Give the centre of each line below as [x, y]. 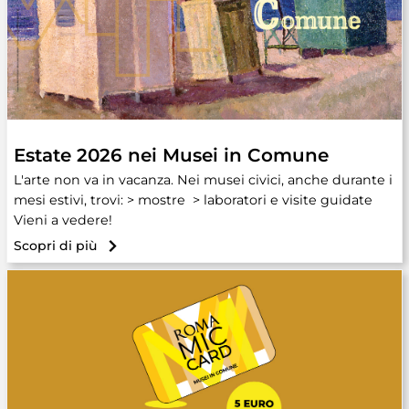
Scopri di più [55, 246]
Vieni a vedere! [63, 220]
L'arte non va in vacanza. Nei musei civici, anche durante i [203, 180]
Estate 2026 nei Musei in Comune [171, 155]
